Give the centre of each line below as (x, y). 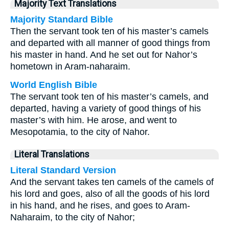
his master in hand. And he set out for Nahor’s (104, 55)
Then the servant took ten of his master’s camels (109, 31)
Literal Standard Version (63, 170)
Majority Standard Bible (62, 19)
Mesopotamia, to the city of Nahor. (80, 132)
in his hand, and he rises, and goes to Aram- (100, 205)
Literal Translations (52, 154)
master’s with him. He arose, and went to (94, 120)
